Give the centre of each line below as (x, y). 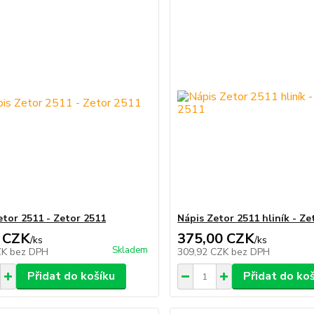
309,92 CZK (205, 252)
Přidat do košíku (71, 276)
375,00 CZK (216, 239)
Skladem (130, 250)
